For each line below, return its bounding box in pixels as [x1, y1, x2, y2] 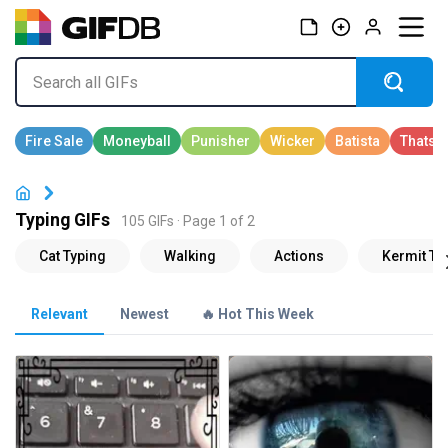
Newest [120, 306, 169, 323]
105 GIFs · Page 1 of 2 [121, 213, 255, 230]
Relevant [31, 306, 88, 323]
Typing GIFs [15, 210, 110, 231]
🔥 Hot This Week [201, 306, 314, 323]
